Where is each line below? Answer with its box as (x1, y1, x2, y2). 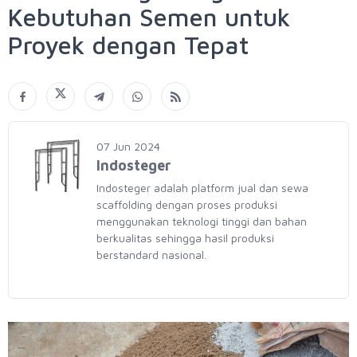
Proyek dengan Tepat (8, 30, 249, 60)
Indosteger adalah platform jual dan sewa (96, 181, 308, 194)
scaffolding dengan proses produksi (96, 198, 277, 211)
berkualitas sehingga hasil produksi (96, 231, 274, 245)
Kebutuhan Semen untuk (8, 2, 291, 32)
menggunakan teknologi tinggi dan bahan (96, 214, 307, 228)
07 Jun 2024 (96, 139, 160, 153)
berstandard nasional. (96, 248, 206, 261)
